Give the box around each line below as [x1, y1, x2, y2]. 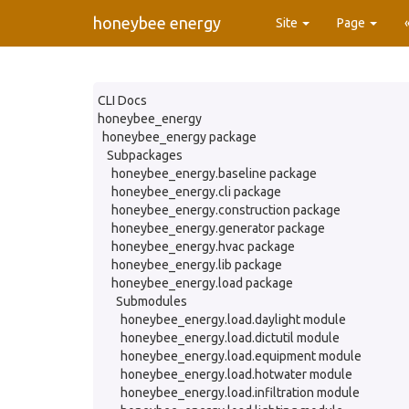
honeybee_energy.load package [111, 276, 293, 290]
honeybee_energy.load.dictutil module [121, 330, 340, 345]
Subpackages [107, 148, 183, 163]
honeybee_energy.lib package [111, 257, 282, 272]
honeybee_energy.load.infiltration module [121, 385, 360, 400]
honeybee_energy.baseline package [111, 166, 317, 181]
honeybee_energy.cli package [111, 184, 281, 199]
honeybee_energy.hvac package [111, 239, 295, 254]
